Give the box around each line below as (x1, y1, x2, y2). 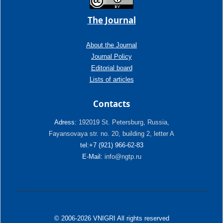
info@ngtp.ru (102, 153, 141, 161)
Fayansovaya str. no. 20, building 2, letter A (49, 130, 174, 138)
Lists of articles (89, 76, 134, 84)
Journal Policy (91, 53, 132, 61)
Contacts (93, 98, 130, 110)
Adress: (54, 118, 77, 126)
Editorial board (91, 64, 132, 72)
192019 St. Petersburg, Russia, (76, 118, 169, 126)
